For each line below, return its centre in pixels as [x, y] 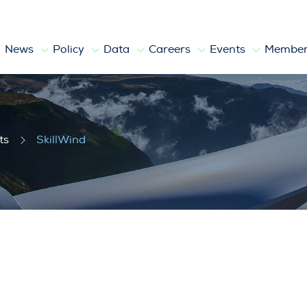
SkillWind [61, 140]
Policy [70, 49]
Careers [171, 49]
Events [229, 49]
